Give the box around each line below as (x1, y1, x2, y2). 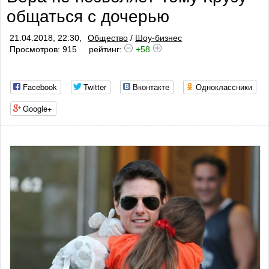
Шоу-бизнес (135, 33, 182, 43)
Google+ (23, 103, 52, 114)
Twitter (83, 81, 106, 92)
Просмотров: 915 (10, 44, 77, 54)
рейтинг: (89, 44, 124, 54)
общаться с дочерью (7, 7, 169, 26)
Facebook (23, 81, 57, 92)
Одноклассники (196, 81, 252, 92)
